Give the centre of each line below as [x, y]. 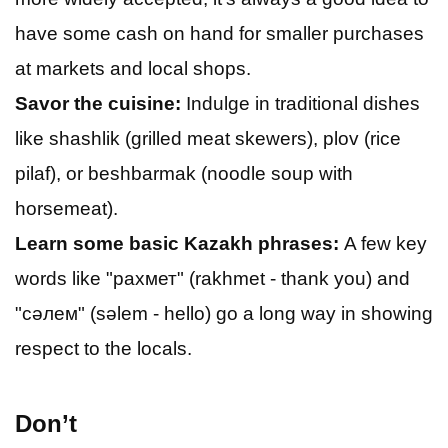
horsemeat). [66, 208]
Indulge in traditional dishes [300, 103]
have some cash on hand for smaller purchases [219, 33]
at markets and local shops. [133, 68]
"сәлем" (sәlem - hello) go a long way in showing [224, 313]
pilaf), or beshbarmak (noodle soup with [184, 173]
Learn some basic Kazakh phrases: [177, 243]
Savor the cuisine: [98, 103]
